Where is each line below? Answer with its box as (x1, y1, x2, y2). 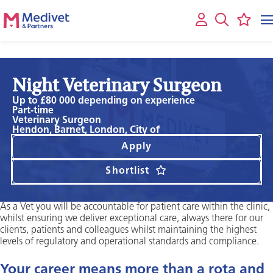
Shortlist (105, 166, 150, 176)
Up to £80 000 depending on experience (12, 96, 195, 106)
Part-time (12, 106, 54, 116)
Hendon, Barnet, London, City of (12, 126, 160, 135)
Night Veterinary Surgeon (12, 69, 221, 97)
